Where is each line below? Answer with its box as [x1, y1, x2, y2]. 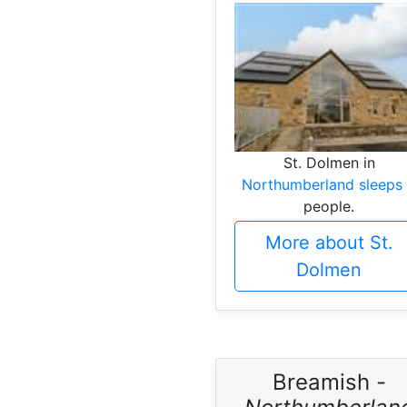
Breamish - [272, 369, 386, 396]
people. [303, 197, 354, 216]
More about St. [264, 232, 393, 254]
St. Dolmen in [283, 154, 375, 173]
